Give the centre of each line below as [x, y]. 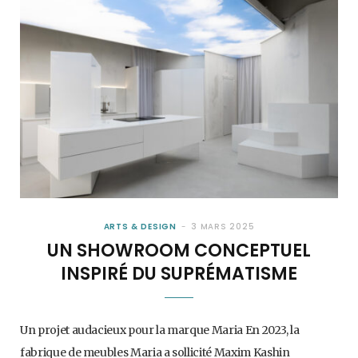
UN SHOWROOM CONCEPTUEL [179, 251]
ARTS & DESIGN [140, 227]
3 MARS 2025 [223, 227]
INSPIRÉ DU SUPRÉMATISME [179, 274]
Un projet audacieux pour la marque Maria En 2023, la [160, 330]
